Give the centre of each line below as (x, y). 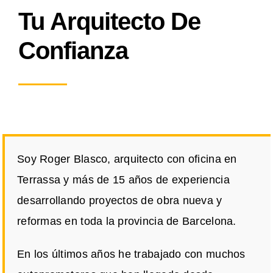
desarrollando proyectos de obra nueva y (120, 201)
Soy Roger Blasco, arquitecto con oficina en (127, 159)
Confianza (73, 51)
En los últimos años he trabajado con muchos (131, 254)
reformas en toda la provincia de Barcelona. (127, 222)
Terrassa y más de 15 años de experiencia (123, 180)
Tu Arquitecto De (109, 22)
